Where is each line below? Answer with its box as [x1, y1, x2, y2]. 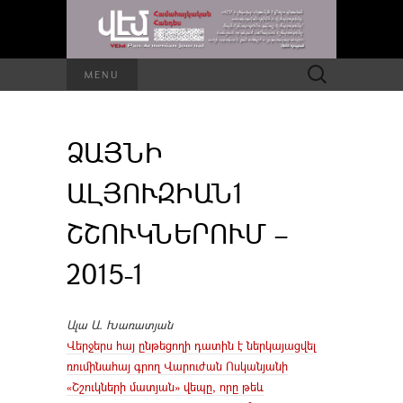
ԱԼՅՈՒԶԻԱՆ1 [67, 174, 244, 210]
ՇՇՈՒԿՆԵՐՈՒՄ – [67, 214, 288, 251]
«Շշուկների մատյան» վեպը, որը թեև [67, 378, 264, 395]
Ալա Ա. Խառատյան [67, 316, 173, 333]
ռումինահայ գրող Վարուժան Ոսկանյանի [67, 357, 288, 374]
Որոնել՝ [298, 58, 336, 76]
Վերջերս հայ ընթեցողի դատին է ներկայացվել [67, 336, 316, 354]
